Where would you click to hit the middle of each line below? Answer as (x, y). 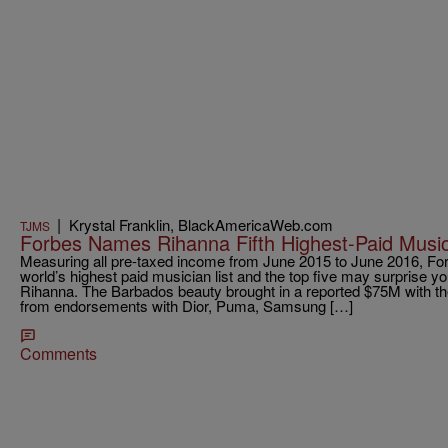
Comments (58, 353)
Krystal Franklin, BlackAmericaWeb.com (201, 224)
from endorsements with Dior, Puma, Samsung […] (186, 305)
